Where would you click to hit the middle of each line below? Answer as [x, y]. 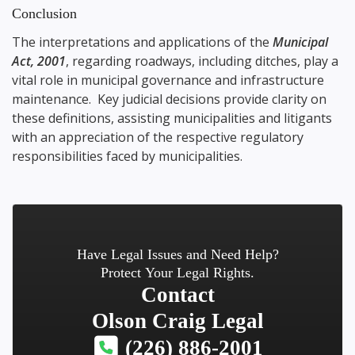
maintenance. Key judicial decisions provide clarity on [169, 99]
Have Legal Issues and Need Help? [177, 254]
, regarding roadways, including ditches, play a [202, 61]
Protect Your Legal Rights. [177, 273]
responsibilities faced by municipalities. [127, 156]
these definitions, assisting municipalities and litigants [172, 118]
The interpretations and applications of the [142, 42]
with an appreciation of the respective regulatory [158, 137]
